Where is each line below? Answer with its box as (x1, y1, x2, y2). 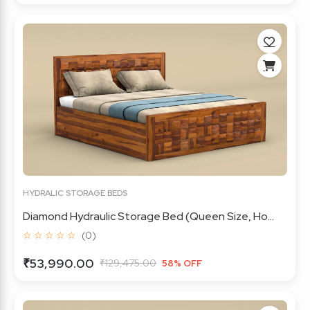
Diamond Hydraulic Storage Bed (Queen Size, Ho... (23, 209, 275, 224)
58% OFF (162, 257, 203, 269)
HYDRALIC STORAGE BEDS (23, 188, 128, 199)
